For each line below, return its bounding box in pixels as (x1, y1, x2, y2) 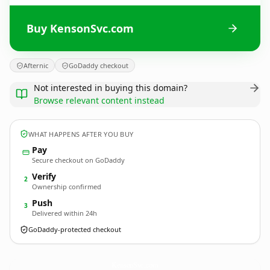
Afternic (24, 61, 48, 70)
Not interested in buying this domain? (34, 82, 187, 93)
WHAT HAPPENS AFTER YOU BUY (28, 129, 134, 139)
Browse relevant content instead (34, 95, 165, 106)
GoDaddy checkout (69, 61, 128, 70)
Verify (32, 171, 56, 182)
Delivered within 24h (32, 209, 97, 218)
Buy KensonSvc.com (27, 20, 134, 36)
